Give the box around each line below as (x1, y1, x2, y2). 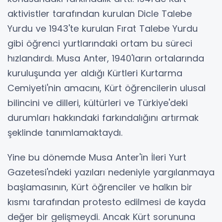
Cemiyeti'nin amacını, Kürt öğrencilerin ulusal (7, 82, 206, 94)
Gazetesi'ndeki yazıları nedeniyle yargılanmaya (7, 166, 215, 178)
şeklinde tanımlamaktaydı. (7, 126, 122, 139)
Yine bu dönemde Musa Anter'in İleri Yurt (7, 151, 186, 164)
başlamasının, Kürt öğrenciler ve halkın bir (7, 181, 192, 193)
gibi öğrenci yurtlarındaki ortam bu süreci (7, 37, 192, 50)
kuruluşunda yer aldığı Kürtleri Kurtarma (7, 67, 182, 79)
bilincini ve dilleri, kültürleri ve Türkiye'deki (7, 97, 188, 109)
